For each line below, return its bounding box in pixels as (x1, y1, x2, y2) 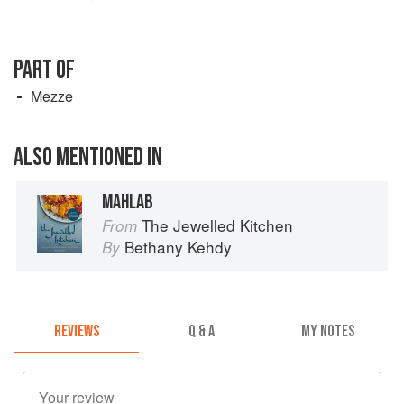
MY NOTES (300, 322, 354, 342)
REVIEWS (53, 322, 99, 342)
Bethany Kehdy (124, 234, 232, 258)
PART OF (14, 54, 75, 85)
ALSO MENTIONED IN (14, 142, 162, 172)
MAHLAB (102, 188, 153, 215)
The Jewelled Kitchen (142, 213, 293, 236)
